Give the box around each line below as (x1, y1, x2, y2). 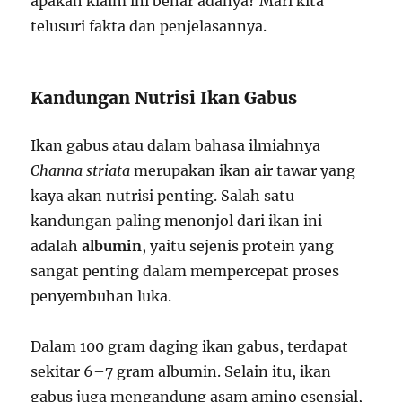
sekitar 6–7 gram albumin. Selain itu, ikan (31, 362, 332, 380)
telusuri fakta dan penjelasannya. (31, 16, 267, 35)
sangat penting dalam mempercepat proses (31, 261, 340, 280)
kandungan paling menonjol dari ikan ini (31, 211, 323, 230)
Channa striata (31, 161, 131, 179)
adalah (31, 236, 83, 255)
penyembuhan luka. (31, 286, 172, 305)
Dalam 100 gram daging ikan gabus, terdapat (31, 336, 349, 355)
